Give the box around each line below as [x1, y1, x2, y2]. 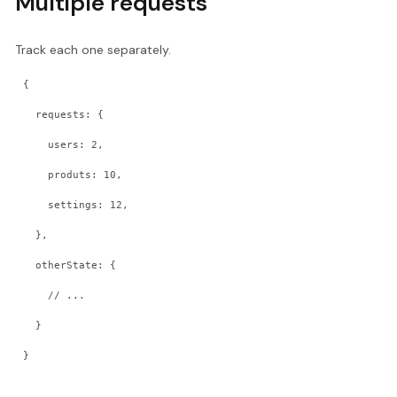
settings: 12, [48, 198, 129, 211]
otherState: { [35, 259, 117, 271]
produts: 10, [48, 168, 123, 181]
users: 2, [48, 138, 105, 151]
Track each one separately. [15, 42, 172, 58]
